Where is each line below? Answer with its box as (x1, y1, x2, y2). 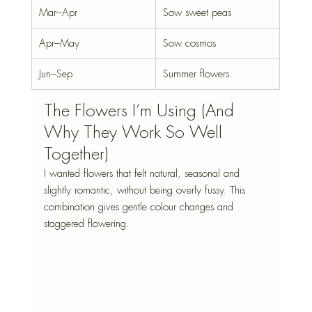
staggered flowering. (43, 217, 130, 231)
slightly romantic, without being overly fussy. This (43, 183, 249, 198)
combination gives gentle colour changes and (43, 200, 237, 214)
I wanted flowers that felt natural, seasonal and (43, 166, 243, 181)
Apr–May (38, 36, 79, 51)
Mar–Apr (38, 6, 77, 20)
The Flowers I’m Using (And (43, 100, 239, 122)
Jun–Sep (38, 67, 72, 81)
